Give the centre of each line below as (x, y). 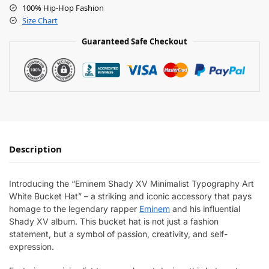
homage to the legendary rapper (74, 208)
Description (35, 149)
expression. (32, 246)
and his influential (205, 208)
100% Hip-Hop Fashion (63, 8)
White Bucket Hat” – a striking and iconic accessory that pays (130, 196)
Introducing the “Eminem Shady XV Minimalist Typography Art (131, 183)
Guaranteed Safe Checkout (134, 41)
